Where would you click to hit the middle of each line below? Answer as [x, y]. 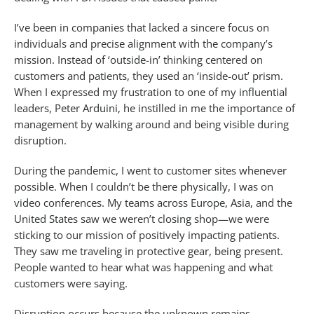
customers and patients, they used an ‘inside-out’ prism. [149, 76]
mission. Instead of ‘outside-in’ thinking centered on [138, 60]
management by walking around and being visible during [151, 124]
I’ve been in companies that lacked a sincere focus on [142, 28]
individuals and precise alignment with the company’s [143, 44]
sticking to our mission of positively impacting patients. [147, 235]
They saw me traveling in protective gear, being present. [149, 251]
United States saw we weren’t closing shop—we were [142, 219]
